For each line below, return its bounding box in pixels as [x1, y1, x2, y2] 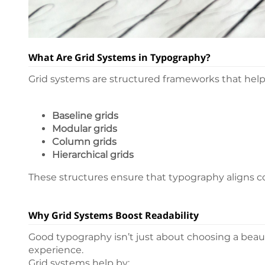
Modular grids [52, 123, 117, 135]
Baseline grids [52, 110, 118, 122]
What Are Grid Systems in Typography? [28, 51, 211, 64]
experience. [28, 244, 83, 256]
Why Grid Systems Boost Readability [28, 209, 199, 222]
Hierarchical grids [52, 149, 134, 161]
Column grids [52, 136, 117, 148]
